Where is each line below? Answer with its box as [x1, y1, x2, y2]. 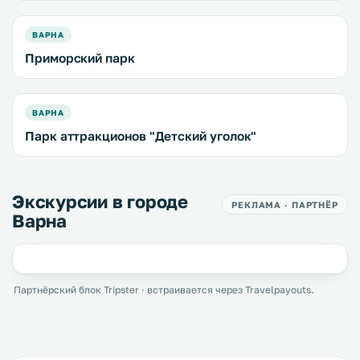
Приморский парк [25, 51, 135, 66]
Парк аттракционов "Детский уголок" [25, 129, 257, 144]
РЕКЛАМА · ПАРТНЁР [231, 199, 338, 211]
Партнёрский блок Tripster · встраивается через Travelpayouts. [14, 284, 314, 297]
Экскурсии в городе [12, 190, 189, 213]
